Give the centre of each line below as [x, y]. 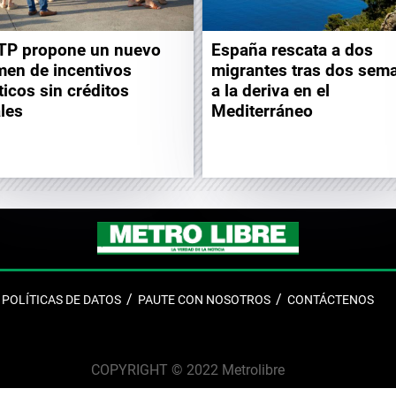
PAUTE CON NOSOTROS [204, 299]
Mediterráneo [262, 110]
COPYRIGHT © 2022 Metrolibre [187, 369]
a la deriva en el [270, 90]
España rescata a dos [292, 49]
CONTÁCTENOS [330, 299]
